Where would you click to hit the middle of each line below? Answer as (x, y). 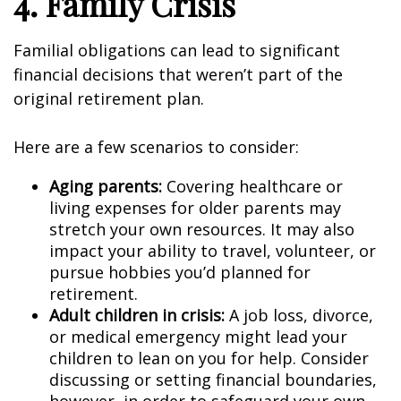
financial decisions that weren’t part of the (178, 74)
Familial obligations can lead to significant (177, 50)
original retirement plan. (109, 98)
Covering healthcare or (252, 186)
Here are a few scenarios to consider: (156, 147)
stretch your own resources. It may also (202, 229)
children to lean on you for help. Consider (209, 358)
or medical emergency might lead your (198, 337)
